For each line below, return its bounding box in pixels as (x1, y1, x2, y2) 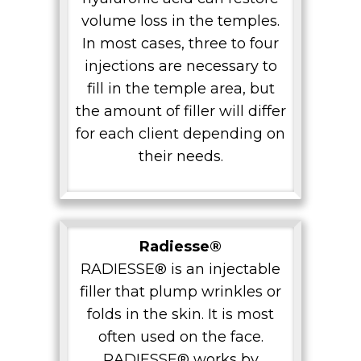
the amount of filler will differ (75, 102, 286, 121)
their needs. (138, 147, 223, 166)
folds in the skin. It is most (87, 305, 274, 324)
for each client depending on (76, 125, 285, 143)
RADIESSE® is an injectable (81, 260, 280, 279)
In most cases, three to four (82, 35, 279, 53)
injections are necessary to (84, 57, 277, 76)
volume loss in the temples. (81, 12, 280, 31)
